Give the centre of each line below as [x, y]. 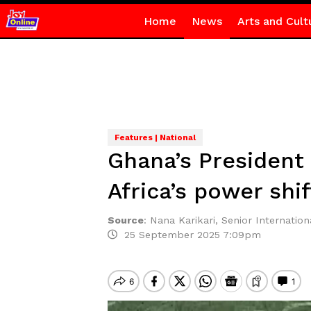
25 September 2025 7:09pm [189, 235]
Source [125, 220]
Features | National [155, 137]
